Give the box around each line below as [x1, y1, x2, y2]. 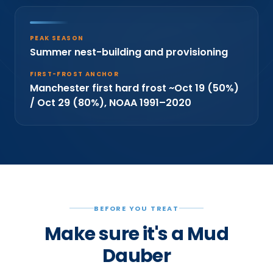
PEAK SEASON [30, 33, 84, 43]
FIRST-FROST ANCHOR [30, 69, 119, 79]
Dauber [102, 243, 171, 269]
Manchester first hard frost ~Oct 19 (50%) [30, 80, 239, 95]
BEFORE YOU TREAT [94, 203, 179, 213]
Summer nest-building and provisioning [30, 44, 228, 59]
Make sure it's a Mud [44, 221, 229, 247]
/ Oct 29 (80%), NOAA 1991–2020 [30, 95, 191, 110]
